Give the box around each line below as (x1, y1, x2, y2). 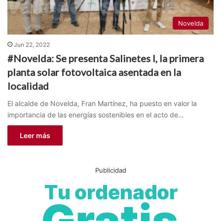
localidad (7, 79, 49, 92)
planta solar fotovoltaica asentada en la (7, 66, 181, 78)
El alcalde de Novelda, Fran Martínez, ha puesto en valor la (7, 99, 197, 108)
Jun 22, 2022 (14, 40, 50, 48)
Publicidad (95, 166, 126, 174)
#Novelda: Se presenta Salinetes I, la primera (7, 52, 204, 64)
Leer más (20, 131, 50, 140)
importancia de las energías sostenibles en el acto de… (7, 110, 184, 119)
